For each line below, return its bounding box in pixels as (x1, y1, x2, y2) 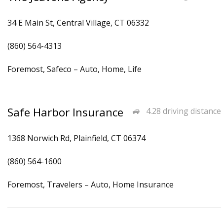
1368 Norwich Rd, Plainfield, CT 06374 (7, 133, 146, 144)
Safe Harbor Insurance (7, 105, 123, 120)
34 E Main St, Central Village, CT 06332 (7, 17, 149, 28)
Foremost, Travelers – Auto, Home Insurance (7, 179, 174, 190)
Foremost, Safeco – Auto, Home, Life (7, 64, 142, 74)
